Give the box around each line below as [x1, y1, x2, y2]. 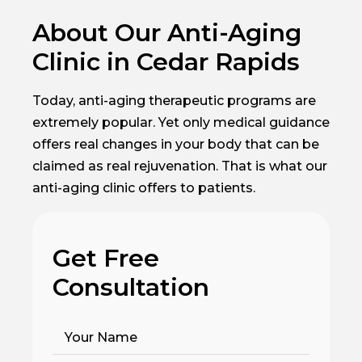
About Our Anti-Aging [32, 17, 301, 48]
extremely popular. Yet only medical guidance [32, 114, 330, 130]
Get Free [53, 242, 159, 273]
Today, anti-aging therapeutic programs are [32, 92, 316, 108]
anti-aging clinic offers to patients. [32, 179, 255, 196]
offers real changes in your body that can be [32, 136, 319, 152]
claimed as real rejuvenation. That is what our [32, 158, 327, 174]
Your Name [65, 329, 137, 345]
